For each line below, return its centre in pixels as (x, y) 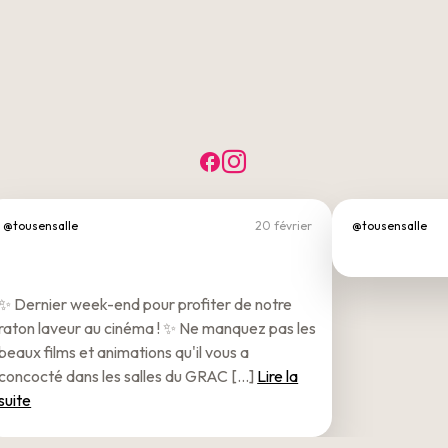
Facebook (275, 161)
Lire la (278, 375)
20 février (283, 225)
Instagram (302, 161)
